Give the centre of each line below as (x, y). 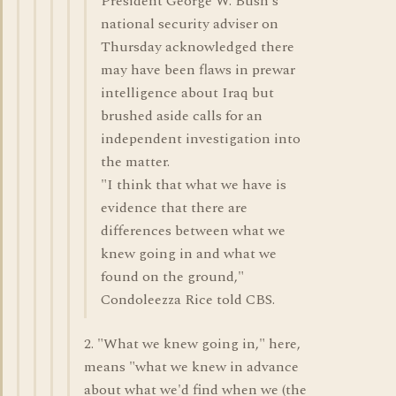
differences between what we (193, 231)
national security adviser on (190, 24)
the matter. (135, 162)
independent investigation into (201, 139)
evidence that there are (174, 208)
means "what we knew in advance (191, 367)
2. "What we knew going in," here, (192, 344)
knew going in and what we (189, 254)
